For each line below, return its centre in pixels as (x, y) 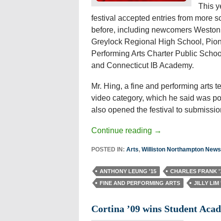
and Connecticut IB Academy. (142, 65)
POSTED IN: (109, 149)
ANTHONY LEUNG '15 (128, 171)
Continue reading (122, 130)
